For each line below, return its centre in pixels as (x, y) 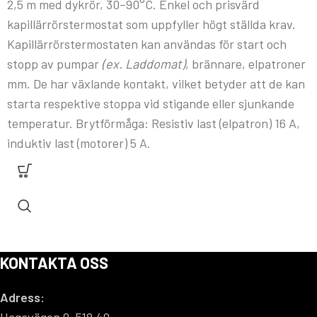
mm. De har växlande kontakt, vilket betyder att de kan (156, 84)
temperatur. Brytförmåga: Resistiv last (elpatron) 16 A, (154, 123)
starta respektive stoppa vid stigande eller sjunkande (151, 104)
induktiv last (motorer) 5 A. (79, 143)
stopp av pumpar (54, 64)
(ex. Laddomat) (144, 64)
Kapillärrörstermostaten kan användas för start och (147, 44)
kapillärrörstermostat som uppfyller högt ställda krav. (151, 24)
